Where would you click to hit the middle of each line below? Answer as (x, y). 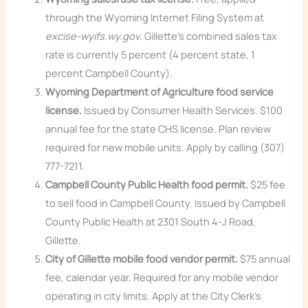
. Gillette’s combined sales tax (209, 36)
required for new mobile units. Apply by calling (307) (165, 147)
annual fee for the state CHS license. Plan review (158, 129)
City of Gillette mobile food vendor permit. (142, 259)
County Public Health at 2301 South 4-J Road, (151, 222)
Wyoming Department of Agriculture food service (160, 92)
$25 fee (267, 185)
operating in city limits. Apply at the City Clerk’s (154, 296)
